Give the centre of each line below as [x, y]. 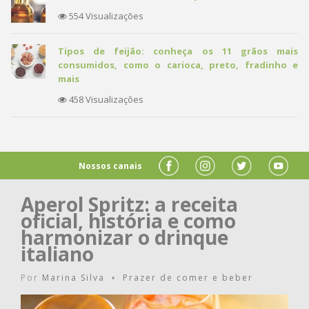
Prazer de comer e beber [188, 278]
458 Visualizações [105, 99]
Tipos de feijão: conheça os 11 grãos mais [178, 51]
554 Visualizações [105, 16]
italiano [57, 254]
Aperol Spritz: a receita [129, 204]
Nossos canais [110, 166]
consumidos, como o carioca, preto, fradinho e [178, 65]
